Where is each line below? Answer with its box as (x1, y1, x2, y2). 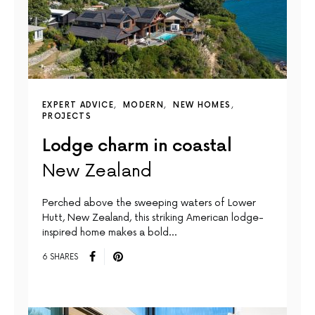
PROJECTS (42, 112, 91, 122)
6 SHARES (42, 252, 78, 262)
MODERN (122, 101, 165, 110)
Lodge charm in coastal (42, 136, 232, 157)
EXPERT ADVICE (42, 101, 114, 110)
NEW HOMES (173, 101, 231, 110)
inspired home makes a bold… (42, 226, 176, 239)
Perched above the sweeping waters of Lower (42, 197, 256, 210)
